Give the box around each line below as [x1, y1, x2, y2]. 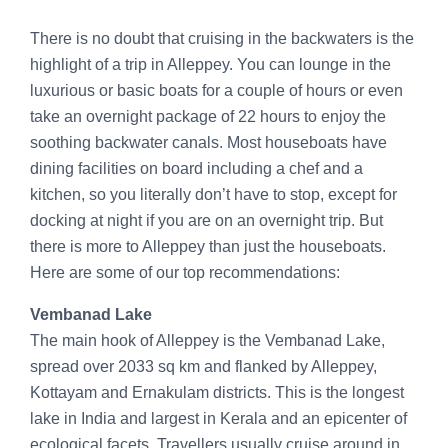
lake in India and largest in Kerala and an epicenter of [30, 409, 407, 427]
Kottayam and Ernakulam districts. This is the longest [30, 383, 404, 401]
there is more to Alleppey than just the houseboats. [30, 237, 386, 255]
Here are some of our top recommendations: [30, 263, 340, 281]
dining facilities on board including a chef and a [30, 159, 363, 177]
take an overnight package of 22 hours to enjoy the [30, 107, 386, 125]
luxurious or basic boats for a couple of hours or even [30, 81, 403, 99]
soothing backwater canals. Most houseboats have [30, 133, 387, 151]
